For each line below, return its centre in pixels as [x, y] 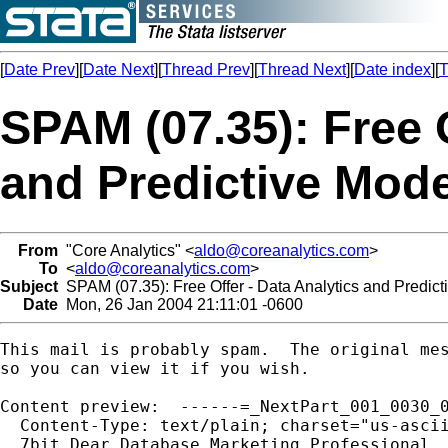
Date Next [118, 69]
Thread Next [302, 69]
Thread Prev [206, 69]
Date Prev [39, 69]
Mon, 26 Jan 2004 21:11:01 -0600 [180, 304]
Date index [392, 69]
